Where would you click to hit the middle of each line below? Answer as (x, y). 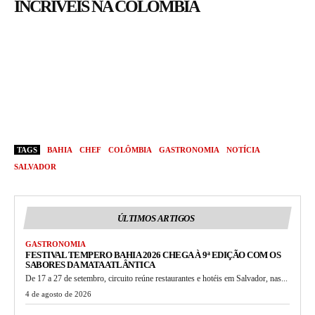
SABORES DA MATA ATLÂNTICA (90, 265)
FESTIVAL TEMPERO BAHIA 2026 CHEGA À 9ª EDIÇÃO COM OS (153, 255)
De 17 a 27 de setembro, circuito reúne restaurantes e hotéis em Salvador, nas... (156, 279)
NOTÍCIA (243, 150)
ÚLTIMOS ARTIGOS (156, 219)
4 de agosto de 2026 (58, 294)
